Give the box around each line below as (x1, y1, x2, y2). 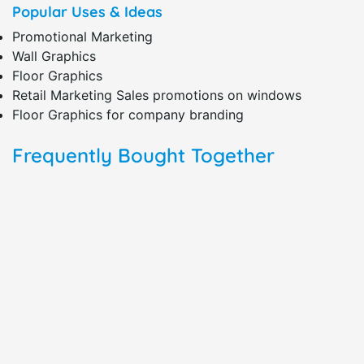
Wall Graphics (12, 47, 96, 64)
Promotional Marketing (12, 28, 153, 45)
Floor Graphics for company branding (12, 106, 244, 123)
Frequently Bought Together (12, 142, 275, 167)
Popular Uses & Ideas (12, 2, 162, 21)
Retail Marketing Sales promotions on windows (12, 86, 301, 103)
